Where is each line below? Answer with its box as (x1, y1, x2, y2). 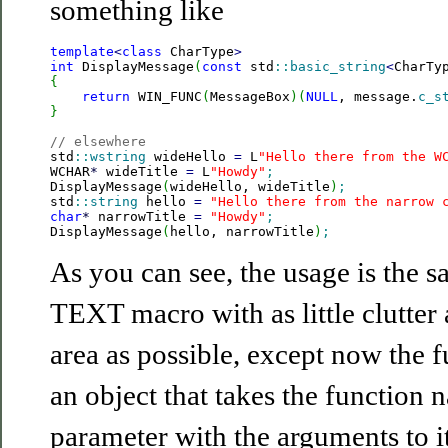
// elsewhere (50, 134, 146, 149)
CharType (162, 44, 234, 59)
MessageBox (210, 89, 290, 104)
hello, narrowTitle (170, 224, 314, 239)
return (82, 89, 130, 104)
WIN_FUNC (130, 89, 202, 104)
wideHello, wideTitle (170, 179, 330, 194)
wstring (90, 149, 146, 164)
